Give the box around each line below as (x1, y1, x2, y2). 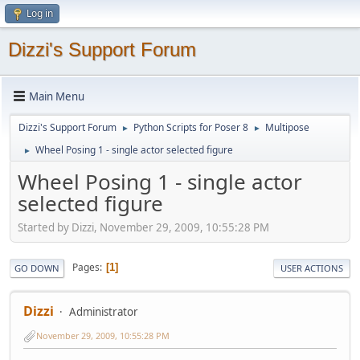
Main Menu (29, 88, 84, 104)
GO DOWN (14, 261, 59, 274)
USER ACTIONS (280, 261, 343, 274)
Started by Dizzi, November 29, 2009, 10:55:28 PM (18, 219, 269, 235)
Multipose (265, 121, 309, 134)
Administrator (69, 304, 138, 319)
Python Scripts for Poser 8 (133, 121, 248, 134)
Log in (27, 6, 53, 20)
